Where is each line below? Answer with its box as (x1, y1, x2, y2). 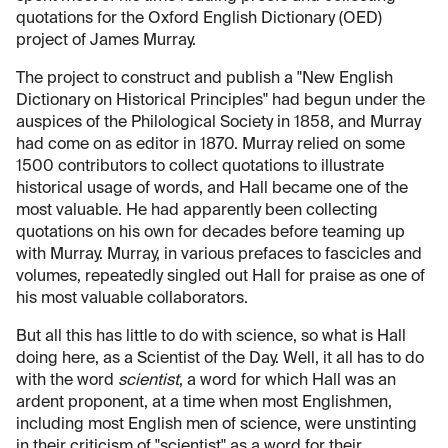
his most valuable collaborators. (16, 291, 248, 308)
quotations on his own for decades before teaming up (16, 225, 405, 242)
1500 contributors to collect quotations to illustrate (16, 159, 384, 176)
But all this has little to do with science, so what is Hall (16, 329, 406, 346)
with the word (16, 373, 118, 390)
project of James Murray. (16, 33, 196, 50)
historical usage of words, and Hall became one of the (16, 181, 408, 198)
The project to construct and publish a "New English (16, 71, 393, 88)
